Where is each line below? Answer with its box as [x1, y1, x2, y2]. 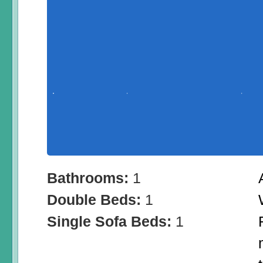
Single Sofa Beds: [47, 213, 176, 230]
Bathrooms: [47, 170, 133, 187]
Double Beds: [47, 191, 145, 208]
